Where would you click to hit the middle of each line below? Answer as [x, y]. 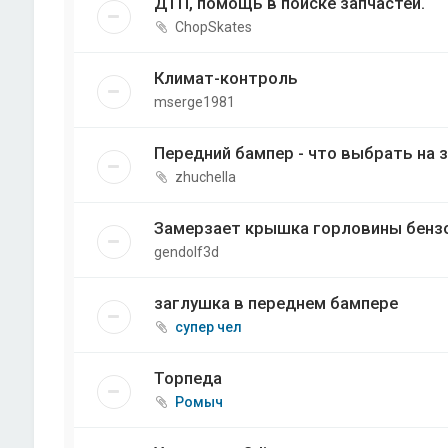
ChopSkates [213, 27]
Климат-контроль [225, 78]
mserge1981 [194, 102]
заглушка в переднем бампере [275, 303]
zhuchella [205, 177]
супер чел [208, 327]
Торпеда [187, 378]
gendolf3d [186, 252]
